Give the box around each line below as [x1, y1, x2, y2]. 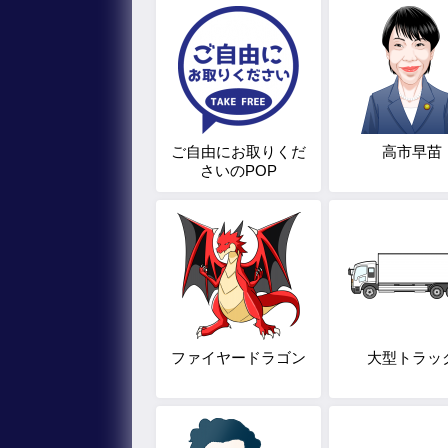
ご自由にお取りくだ [171, 143, 307, 160]
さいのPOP [200, 162, 278, 179]
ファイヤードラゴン [171, 349, 307, 366]
